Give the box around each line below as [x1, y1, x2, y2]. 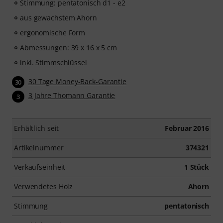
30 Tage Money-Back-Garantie [28, 77, 127, 87]
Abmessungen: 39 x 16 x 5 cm [20, 43, 117, 53]
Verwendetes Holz [14, 181, 73, 191]
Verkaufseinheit [14, 162, 66, 172]
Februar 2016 [165, 123, 209, 133]
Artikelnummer [14, 142, 64, 152]
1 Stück [184, 162, 209, 172]
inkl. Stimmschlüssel [20, 58, 87, 68]
